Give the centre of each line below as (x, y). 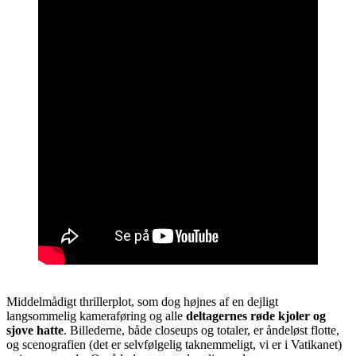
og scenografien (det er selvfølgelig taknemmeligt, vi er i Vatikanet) (174, 344)
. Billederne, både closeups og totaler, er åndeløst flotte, (201, 330)
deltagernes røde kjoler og (256, 315)
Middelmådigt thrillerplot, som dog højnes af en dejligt (142, 301)
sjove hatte (35, 330)
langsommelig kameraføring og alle (96, 315)
